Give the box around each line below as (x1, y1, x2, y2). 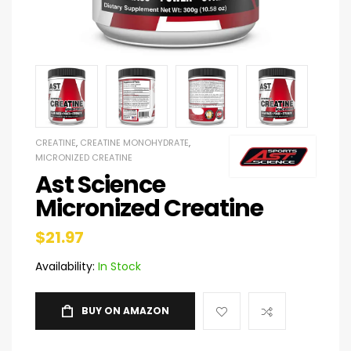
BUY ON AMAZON (81, 303, 169, 317)
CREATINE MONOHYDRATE (80, 136, 189, 149)
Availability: (35, 258, 95, 274)
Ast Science (35, 168, 165, 201)
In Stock (95, 258, 141, 274)
